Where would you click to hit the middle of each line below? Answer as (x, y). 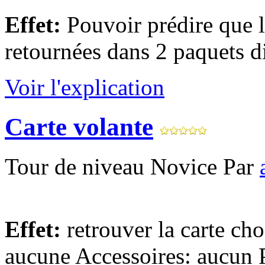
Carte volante (79, 127)
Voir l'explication (85, 87)
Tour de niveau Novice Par (132, 166)
